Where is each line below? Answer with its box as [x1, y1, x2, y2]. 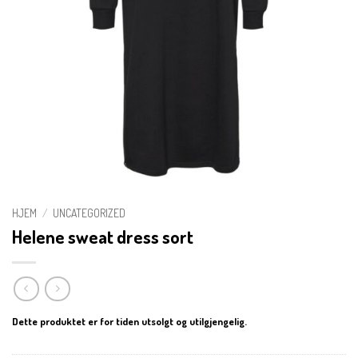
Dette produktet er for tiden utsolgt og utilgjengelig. [12, 314, 247, 328]
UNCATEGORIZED [53, 206, 126, 221]
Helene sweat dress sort [12, 225, 193, 249]
